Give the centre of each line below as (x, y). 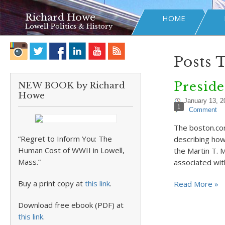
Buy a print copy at (51, 183)
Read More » (196, 184)
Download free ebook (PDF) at (71, 205)
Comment (203, 110)
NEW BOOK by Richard (72, 86)
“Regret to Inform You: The (65, 139)
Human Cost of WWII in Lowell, (71, 150)
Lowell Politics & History (69, 26)
